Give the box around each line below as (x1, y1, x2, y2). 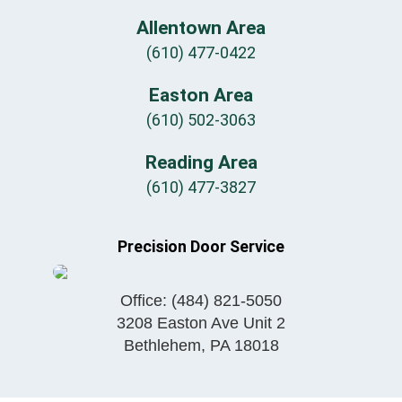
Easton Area (149, 84, 253, 107)
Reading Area (144, 152, 258, 174)
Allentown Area (136, 17, 266, 39)
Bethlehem (123, 336, 201, 355)
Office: (120, 292, 171, 310)
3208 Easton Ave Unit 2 (117, 314, 285, 333)
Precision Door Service (118, 237, 284, 257)
